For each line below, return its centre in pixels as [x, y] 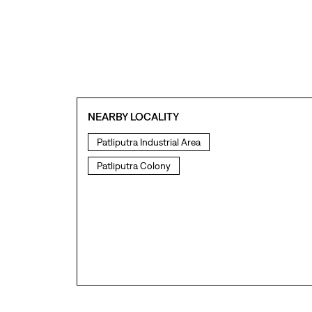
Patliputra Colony [133, 166]
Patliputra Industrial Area [148, 142]
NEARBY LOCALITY [133, 117]
